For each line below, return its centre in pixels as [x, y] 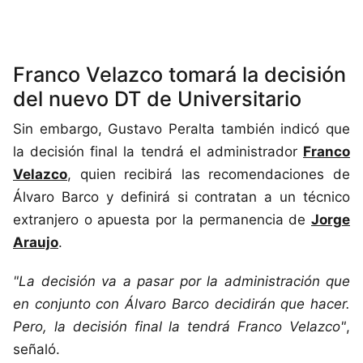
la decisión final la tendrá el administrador [158, 152]
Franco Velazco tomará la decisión [179, 75]
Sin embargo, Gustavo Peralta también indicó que [181, 129]
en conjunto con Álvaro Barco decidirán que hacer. [181, 304]
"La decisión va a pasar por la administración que [181, 282]
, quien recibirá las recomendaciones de [209, 175]
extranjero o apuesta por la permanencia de [162, 220]
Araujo [36, 243]
